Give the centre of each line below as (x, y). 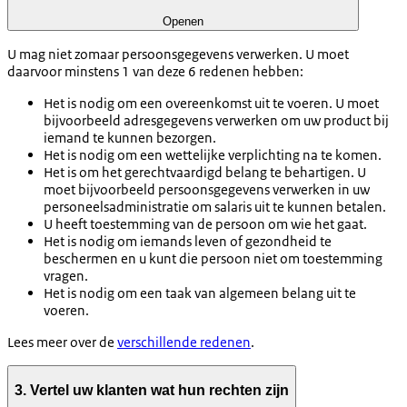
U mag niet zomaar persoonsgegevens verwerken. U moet (178, 55)
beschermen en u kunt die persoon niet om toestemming (213, 259)
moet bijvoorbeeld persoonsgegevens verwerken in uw (207, 190)
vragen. (66, 276)
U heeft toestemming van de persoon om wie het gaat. (205, 224)
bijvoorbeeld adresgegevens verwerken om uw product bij (216, 121)
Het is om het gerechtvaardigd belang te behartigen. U (205, 173)
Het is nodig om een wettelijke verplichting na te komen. (213, 155)
